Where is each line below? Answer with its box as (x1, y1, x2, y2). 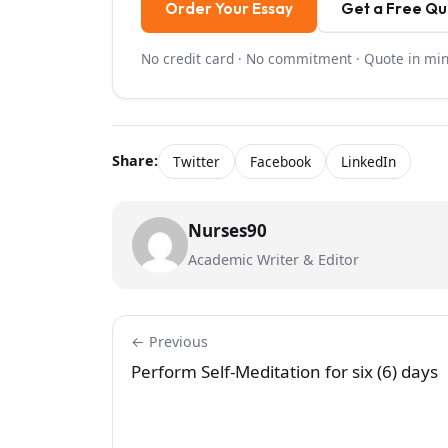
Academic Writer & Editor (188, 249, 359, 269)
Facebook (250, 151, 311, 171)
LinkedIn (341, 151, 396, 171)
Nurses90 (188, 218, 267, 242)
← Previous (131, 331, 208, 351)
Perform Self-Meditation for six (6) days (131, 359, 438, 383)
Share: (112, 151, 158, 171)
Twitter (173, 151, 220, 171)
